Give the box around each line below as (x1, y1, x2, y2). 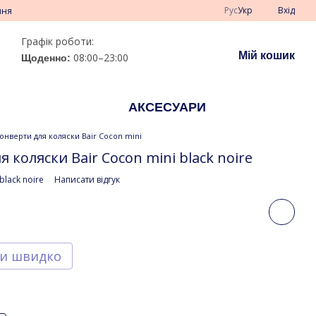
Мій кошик (238, 49, 295, 61)
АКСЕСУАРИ (128, 100, 207, 114)
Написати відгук (54, 174, 120, 186)
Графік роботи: (21, 34, 94, 48)
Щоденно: (21, 51, 71, 63)
